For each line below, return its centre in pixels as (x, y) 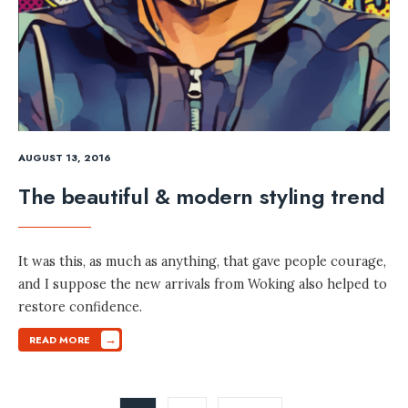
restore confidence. (80, 307)
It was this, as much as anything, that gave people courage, (202, 262)
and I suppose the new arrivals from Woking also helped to (203, 285)
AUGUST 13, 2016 (65, 158)
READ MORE (60, 340)
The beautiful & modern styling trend (202, 197)
